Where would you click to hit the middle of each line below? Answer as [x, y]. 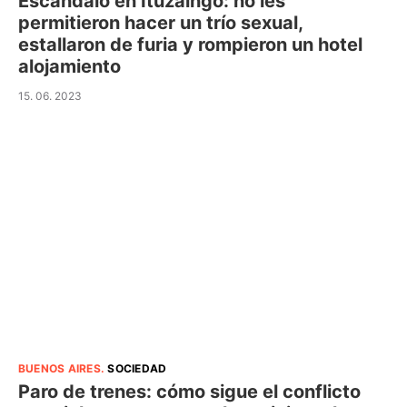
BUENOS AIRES [60, 368]
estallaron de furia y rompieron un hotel [190, 44]
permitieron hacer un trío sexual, [160, 22]
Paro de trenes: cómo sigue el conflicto [189, 391]
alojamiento [69, 66]
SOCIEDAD [137, 368]
